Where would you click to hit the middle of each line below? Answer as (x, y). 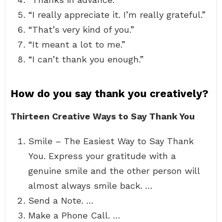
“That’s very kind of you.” (81, 29)
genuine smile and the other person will (114, 171)
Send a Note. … (61, 200)
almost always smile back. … (90, 186)
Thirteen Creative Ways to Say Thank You (103, 116)
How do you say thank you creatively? (109, 93)
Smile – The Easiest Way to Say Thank (111, 141)
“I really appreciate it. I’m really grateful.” (117, 15)
